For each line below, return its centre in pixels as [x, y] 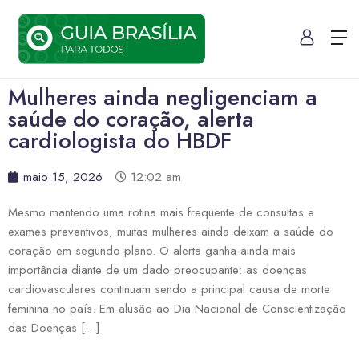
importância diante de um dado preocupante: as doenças [157, 270]
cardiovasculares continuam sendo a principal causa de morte [169, 290]
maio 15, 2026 [63, 177]
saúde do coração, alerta [131, 119]
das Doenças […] [54, 328]
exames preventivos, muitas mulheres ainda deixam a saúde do [171, 232]
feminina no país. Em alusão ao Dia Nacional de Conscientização [177, 309]
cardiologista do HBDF [120, 141]
